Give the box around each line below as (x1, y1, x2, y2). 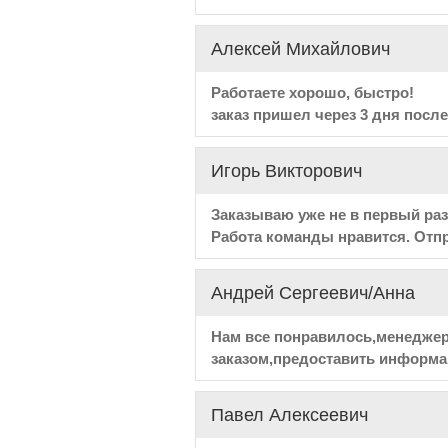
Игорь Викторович (210, 161, 362, 181)
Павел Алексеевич (210, 405, 368, 425)
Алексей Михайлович (210, 39, 390, 59)
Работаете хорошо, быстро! (210, 84, 414, 101)
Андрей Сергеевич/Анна (210, 283, 415, 303)
